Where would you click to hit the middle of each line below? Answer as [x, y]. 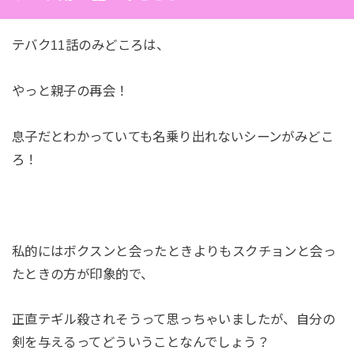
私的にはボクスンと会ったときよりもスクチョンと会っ [174, 251]
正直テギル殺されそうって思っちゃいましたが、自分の [173, 320]
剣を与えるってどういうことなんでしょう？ [141, 343]
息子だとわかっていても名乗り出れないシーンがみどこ [173, 136]
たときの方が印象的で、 [83, 274]
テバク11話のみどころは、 [90, 45]
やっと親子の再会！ [70, 91]
